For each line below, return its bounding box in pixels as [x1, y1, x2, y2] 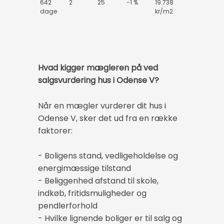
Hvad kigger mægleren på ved [38, 61, 158, 73]
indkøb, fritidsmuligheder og [38, 187, 146, 199]
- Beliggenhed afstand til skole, [38, 175, 158, 187]
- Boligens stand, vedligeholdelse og [38, 150, 178, 162]
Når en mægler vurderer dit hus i [38, 100, 166, 112]
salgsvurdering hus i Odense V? [38, 74, 159, 86]
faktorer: [38, 125, 72, 137]
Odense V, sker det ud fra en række [38, 112, 177, 124]
